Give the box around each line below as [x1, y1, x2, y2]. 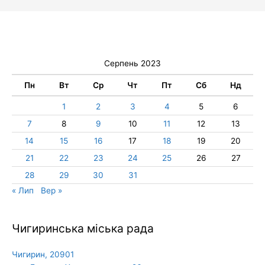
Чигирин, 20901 [12, 249, 74, 259]
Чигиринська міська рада [12, 221, 154, 235]
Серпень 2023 [104, 59, 161, 69]
